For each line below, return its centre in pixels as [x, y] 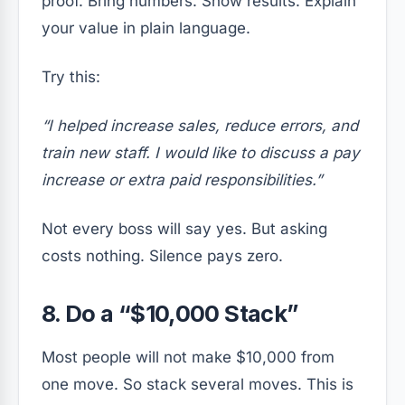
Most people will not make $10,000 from [188, 357]
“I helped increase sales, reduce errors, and [200, 125]
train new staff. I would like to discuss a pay [201, 152]
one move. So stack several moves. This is [198, 384]
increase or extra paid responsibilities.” [182, 179]
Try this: [71, 76]
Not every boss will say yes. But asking [184, 228]
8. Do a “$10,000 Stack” [170, 313]
